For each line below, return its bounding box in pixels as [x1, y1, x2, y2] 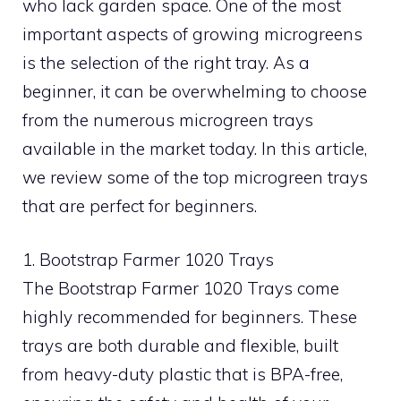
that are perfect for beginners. [22, 194, 257, 217]
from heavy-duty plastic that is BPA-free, [22, 363, 343, 385]
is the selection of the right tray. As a [22, 51, 310, 73]
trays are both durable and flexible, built [22, 335, 338, 356]
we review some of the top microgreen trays [22, 166, 368, 188]
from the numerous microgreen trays [22, 108, 313, 131]
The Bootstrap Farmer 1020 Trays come [22, 277, 339, 299]
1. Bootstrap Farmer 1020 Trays [22, 249, 274, 270]
